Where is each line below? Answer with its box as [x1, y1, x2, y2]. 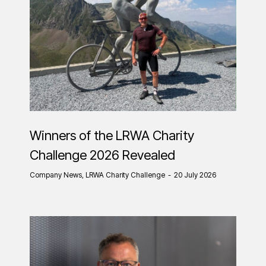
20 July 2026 [174, 170, 216, 179]
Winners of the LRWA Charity [30, 127, 194, 143]
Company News [30, 170, 82, 179]
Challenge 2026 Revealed [30, 147, 175, 163]
